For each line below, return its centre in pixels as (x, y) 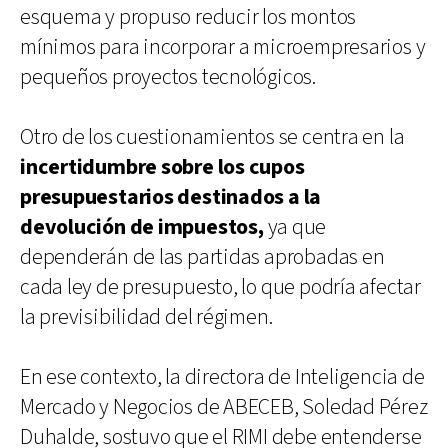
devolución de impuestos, (142, 227)
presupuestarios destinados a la (171, 197)
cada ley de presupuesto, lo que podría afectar (220, 287)
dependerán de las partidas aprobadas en (202, 257)
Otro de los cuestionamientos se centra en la (212, 137)
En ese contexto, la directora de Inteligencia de (222, 377)
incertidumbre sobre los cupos (162, 167)
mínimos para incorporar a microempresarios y (223, 47)
